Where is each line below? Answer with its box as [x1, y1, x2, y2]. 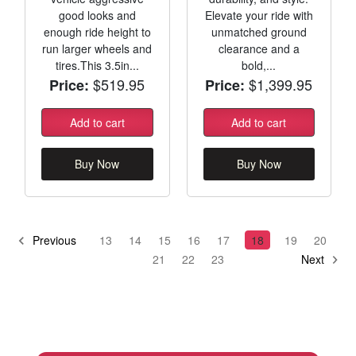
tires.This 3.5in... [55, 56, 139, 73]
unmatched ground [211, 23, 307, 40]
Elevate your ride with [204, 6, 313, 23]
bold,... [242, 56, 277, 73]
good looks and [58, 6, 136, 23]
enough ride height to [43, 23, 151, 40]
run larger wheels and [42, 40, 153, 56]
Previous [29, 231, 76, 248]
